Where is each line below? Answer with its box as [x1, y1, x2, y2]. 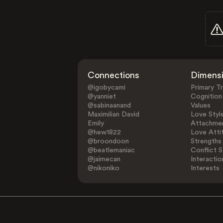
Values [190, 102, 211, 109]
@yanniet [88, 93, 116, 100]
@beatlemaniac [88, 147, 135, 154]
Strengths [190, 138, 222, 145]
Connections [88, 71, 140, 80]
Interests [190, 165, 220, 172]
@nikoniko [88, 165, 120, 172]
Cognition [190, 93, 222, 100]
